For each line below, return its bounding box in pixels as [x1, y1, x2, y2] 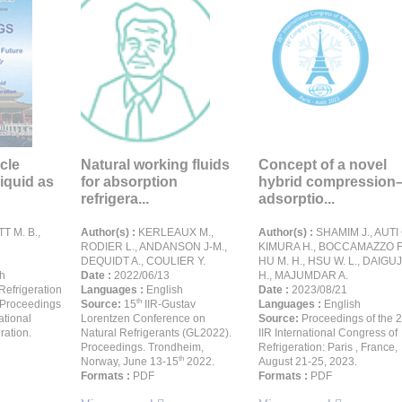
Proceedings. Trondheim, [81, 341, 204, 354]
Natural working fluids [81, 157, 230, 172]
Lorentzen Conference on [81, 312, 205, 325]
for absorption [81, 174, 178, 189]
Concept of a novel [258, 157, 387, 172]
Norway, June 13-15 [81, 355, 179, 368]
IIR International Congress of [258, 327, 398, 339]
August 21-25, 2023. [258, 355, 357, 368]
